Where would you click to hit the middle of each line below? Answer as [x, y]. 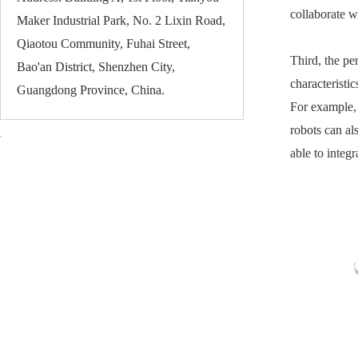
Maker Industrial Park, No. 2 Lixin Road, [121, 20]
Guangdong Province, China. [90, 89]
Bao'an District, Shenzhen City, [95, 66]
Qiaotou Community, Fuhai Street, [103, 43]
